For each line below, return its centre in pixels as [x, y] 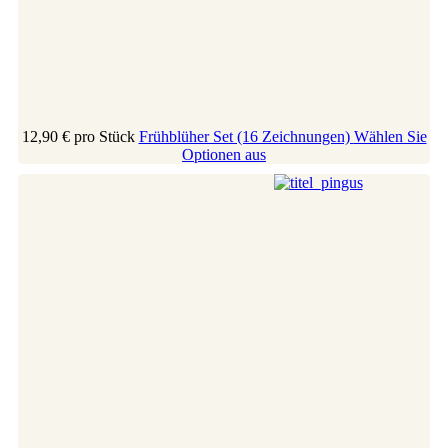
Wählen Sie [390, 136]
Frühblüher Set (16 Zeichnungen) [246, 136]
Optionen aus [224, 154]
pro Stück [104, 136]
